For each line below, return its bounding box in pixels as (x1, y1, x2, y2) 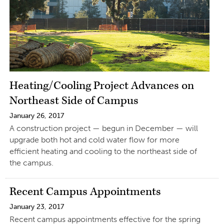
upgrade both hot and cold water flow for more (9, 134, 179, 144)
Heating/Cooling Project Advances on (9, 78, 194, 93)
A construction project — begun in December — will (9, 123, 198, 133)
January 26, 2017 (9, 111, 64, 120)
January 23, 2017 (9, 202, 64, 211)
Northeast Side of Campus (9, 93, 138, 108)
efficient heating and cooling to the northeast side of (9, 146, 197, 156)
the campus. (9, 157, 53, 167)
